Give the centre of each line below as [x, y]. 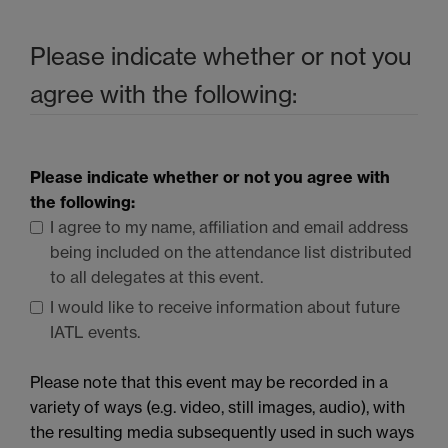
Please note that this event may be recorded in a [209, 382]
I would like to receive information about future [225, 307]
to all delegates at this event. [156, 277]
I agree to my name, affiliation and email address [229, 227]
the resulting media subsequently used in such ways [222, 432]
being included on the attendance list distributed [231, 252]
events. [112, 332]
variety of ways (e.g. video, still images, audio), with [217, 407]
